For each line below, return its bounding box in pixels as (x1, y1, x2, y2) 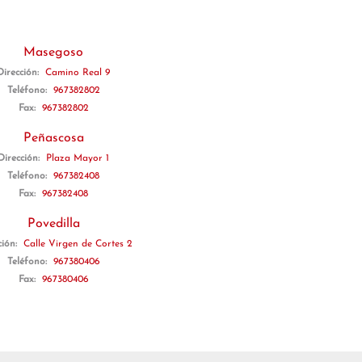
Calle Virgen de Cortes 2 (23, 239, 133, 249)
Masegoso (23, 46, 83, 59)
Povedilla (27, 217, 80, 230)
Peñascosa (23, 132, 84, 145)
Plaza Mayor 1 (46, 154, 109, 163)
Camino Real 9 (45, 68, 110, 78)
